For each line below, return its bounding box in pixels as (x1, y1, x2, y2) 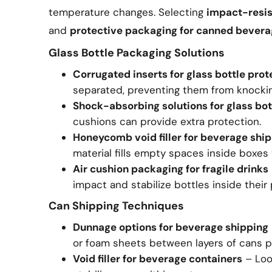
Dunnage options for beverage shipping (73, 220, 268, 234)
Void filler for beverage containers (73, 252, 242, 265)
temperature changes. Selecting (49, 5, 206, 19)
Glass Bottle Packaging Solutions (49, 46, 225, 60)
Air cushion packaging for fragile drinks (73, 162, 268, 175)
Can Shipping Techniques (49, 199, 184, 213)
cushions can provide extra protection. (73, 115, 261, 128)
